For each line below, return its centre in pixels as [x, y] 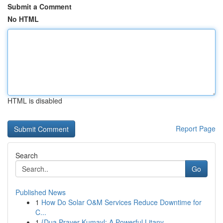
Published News [41, 192]
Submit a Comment [40, 6]
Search [27, 155]
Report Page [196, 128]
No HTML [23, 19]
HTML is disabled [35, 101]
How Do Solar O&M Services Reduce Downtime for [121, 202]
